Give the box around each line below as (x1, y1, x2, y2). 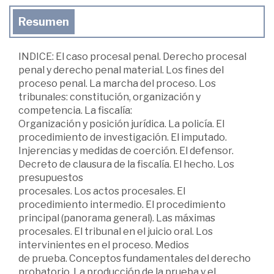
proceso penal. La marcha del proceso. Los (18, 77, 216, 89)
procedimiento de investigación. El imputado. (18, 131, 227, 143)
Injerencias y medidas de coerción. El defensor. (18, 144, 234, 157)
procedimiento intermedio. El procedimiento (18, 198, 226, 210)
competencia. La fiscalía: (18, 104, 132, 116)
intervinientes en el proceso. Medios (18, 239, 189, 251)
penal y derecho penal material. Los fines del (18, 64, 224, 76)
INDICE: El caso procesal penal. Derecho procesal (18, 50, 246, 62)
